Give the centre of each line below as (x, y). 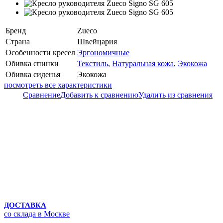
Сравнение (42, 95)
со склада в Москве (37, 214)
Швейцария (97, 42)
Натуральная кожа (143, 64)
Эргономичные (103, 53)
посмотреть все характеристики (58, 85)
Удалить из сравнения (175, 95)
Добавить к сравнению (99, 95)
